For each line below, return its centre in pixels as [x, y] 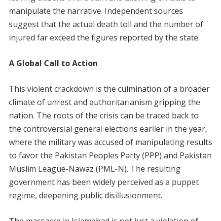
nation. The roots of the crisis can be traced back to [104, 115]
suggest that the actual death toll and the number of [106, 24]
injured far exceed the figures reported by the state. [104, 37]
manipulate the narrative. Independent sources [96, 11]
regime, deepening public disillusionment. [85, 195]
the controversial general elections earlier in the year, [108, 129]
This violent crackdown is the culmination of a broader [109, 89]
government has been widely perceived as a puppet [104, 182]
